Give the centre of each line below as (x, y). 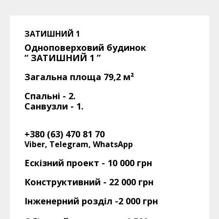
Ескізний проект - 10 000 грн (88, 163)
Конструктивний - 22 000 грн (89, 182)
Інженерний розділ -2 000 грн (91, 201)
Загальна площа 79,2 (73, 77)
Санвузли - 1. (54, 106)
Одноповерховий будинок (85, 48)
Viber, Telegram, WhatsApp (79, 144)
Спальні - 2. (50, 96)
